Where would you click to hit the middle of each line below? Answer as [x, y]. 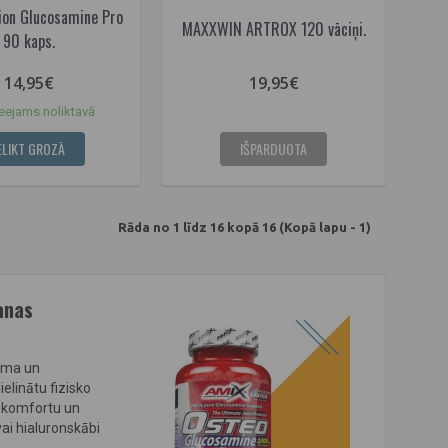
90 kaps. [28, 40]
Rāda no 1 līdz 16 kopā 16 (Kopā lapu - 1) [244, 227]
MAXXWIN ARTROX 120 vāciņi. [273, 28]
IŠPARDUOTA [273, 148]
